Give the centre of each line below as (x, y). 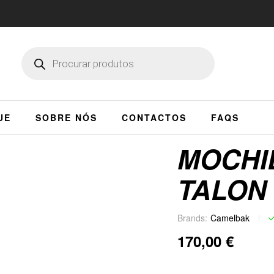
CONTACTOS (154, 117)
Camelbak (230, 218)
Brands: (192, 218)
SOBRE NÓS (67, 117)
